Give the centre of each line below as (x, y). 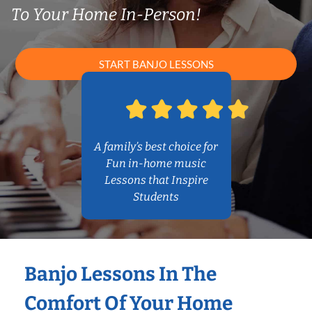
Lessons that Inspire (156, 180)
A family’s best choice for (156, 147)
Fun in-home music (156, 164)
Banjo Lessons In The (120, 274)
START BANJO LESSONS (156, 64)
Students (156, 197)
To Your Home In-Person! (106, 15)
